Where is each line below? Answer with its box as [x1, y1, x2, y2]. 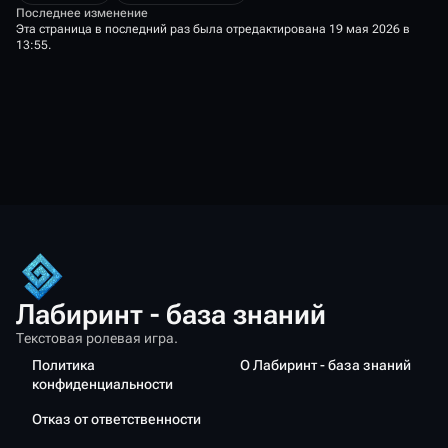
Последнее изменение [16, 6, 148, 20]
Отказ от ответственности [32, 411, 201, 427]
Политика [32, 357, 95, 373]
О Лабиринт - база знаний [240, 357, 411, 373]
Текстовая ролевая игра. [16, 330, 178, 346]
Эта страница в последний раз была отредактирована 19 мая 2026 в [16, 22, 410, 36]
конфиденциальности [32, 376, 173, 392]
